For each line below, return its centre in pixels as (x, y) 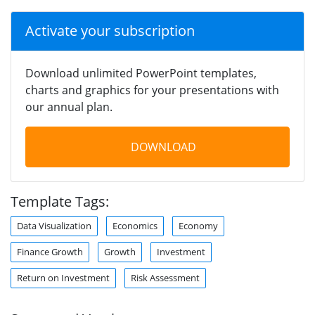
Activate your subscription (110, 30)
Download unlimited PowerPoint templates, (141, 73)
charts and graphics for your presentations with (152, 90)
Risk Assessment (165, 277)
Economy (198, 225)
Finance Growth (50, 251)
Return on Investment (63, 277)
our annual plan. (69, 107)
